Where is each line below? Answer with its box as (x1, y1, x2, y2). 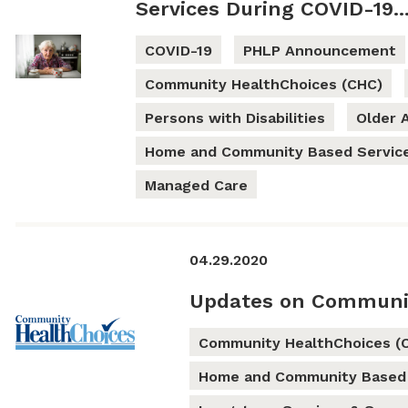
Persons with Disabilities (144, 109, 325, 127)
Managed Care (144, 177, 248, 195)
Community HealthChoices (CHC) (144, 76, 382, 94)
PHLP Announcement (242, 42, 396, 60)
